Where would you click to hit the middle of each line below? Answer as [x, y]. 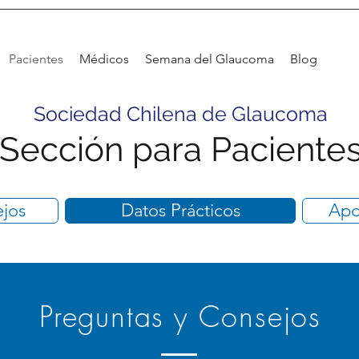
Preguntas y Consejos [180, 317]
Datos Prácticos [180, 210]
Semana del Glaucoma [210, 59]
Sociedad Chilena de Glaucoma [180, 114]
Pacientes [36, 59]
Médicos [104, 59]
